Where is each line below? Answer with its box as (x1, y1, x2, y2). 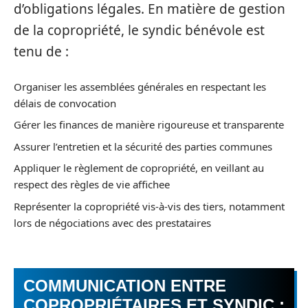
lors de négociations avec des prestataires (14, 215, 211, 230)
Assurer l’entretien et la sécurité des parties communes (14, 139, 272, 153)
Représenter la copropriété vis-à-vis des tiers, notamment (14, 199, 285, 213)
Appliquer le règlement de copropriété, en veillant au (14, 161, 264, 175)
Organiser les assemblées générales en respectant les (14, 79, 266, 93)
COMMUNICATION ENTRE (23, 276, 226, 295)
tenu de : (14, 43, 69, 60)
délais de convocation (14, 96, 116, 110)
